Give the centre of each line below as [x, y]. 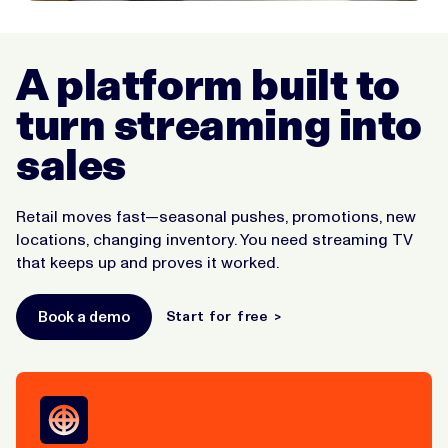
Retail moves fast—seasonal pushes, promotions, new [216, 216]
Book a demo [84, 316]
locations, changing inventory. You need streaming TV [214, 239]
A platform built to [208, 84]
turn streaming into [219, 124]
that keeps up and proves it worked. [147, 262]
